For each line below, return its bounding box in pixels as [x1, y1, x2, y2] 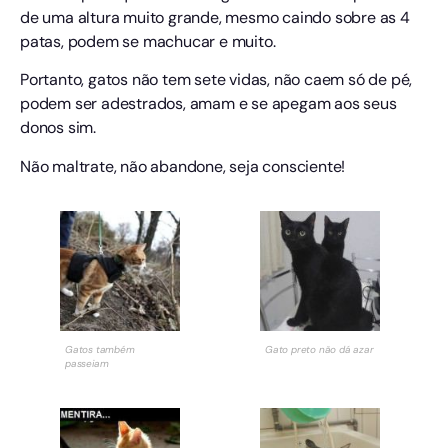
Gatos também [65, 342, 135, 356]
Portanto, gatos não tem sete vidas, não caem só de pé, [20, 69, 413, 91]
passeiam [65, 356, 109, 370]
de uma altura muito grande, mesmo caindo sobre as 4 [20, 6, 410, 28]
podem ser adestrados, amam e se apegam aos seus [20, 93, 397, 115]
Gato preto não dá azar [264, 342, 374, 356]
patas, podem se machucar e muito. [20, 30, 276, 52]
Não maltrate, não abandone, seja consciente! [20, 155, 346, 177]
